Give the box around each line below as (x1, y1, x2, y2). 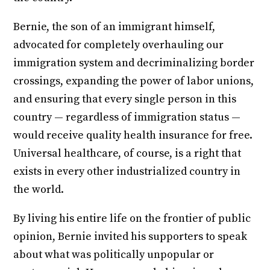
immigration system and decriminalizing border (13, 55, 255, 70)
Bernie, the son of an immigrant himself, (13, 19, 216, 34)
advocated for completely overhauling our (13, 37, 224, 52)
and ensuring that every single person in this (13, 92, 237, 106)
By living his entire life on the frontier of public (13, 211, 251, 225)
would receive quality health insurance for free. (13, 128, 253, 142)
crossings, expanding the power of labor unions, (13, 74, 254, 88)
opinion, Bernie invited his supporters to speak (13, 229, 248, 243)
